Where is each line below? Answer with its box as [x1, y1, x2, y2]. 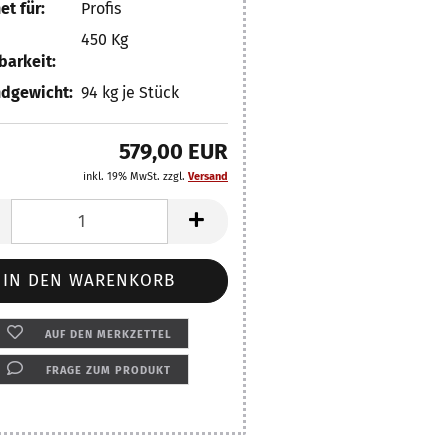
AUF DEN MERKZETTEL [44, 328, 172, 341]
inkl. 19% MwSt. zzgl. [83, 170, 188, 183]
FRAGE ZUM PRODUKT [45, 364, 171, 377]
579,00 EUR [119, 138, 228, 165]
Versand [188, 170, 228, 183]
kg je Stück [98, 82, 180, 102]
